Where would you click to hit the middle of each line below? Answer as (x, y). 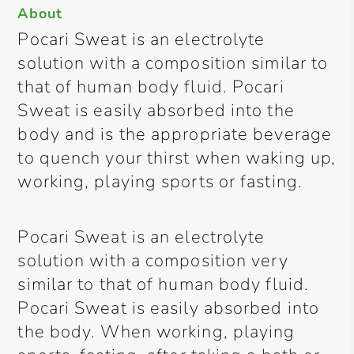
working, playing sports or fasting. (160, 182)
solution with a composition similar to (173, 63)
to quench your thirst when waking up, (177, 158)
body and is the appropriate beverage (175, 134)
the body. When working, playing (156, 332)
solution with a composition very (153, 261)
